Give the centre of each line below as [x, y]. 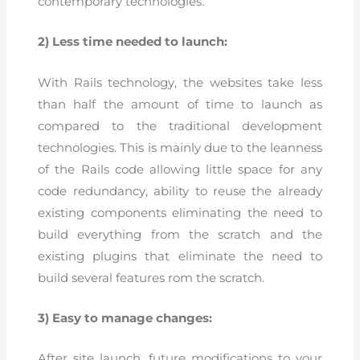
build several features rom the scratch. [151, 278]
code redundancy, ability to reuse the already [180, 191]
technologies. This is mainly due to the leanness [180, 147]
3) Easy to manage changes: [125, 318]
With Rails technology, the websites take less [180, 82]
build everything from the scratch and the [180, 234]
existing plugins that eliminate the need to [180, 256]
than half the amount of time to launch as [180, 104]
